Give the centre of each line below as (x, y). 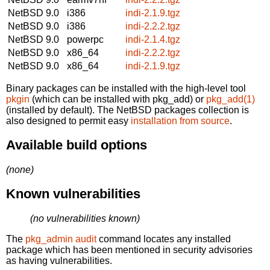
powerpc (85, 39)
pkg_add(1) (231, 99)
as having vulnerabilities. (59, 260)
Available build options (77, 145)
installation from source (180, 121)
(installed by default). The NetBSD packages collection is (127, 110)
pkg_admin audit (61, 239)
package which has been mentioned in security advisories (129, 250)
